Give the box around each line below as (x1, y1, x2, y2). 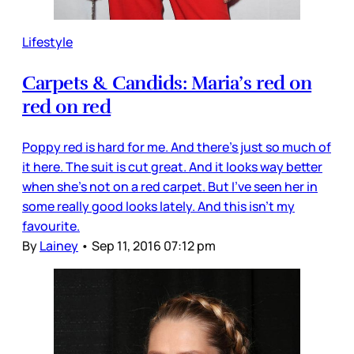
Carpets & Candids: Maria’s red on (22, 70, 312, 95)
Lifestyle (22, 32, 73, 51)
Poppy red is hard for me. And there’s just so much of (22, 137, 331, 156)
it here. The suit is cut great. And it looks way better (22, 157, 322, 175)
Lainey (40, 236, 78, 254)
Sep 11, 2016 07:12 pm (92, 236, 216, 254)
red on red (22, 94, 111, 119)
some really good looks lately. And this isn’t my (22, 197, 295, 215)
